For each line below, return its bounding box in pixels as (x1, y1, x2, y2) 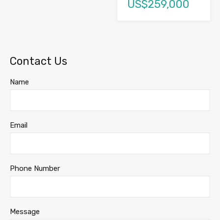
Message (10, 207, 40, 217)
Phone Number (10, 164, 60, 173)
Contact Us (10, 55, 67, 68)
